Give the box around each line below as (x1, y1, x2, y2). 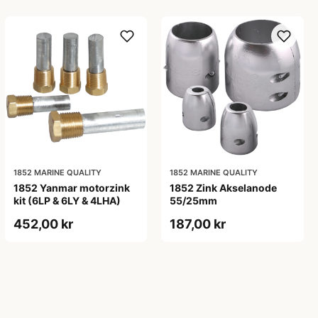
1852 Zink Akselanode (170, 182, 278, 194)
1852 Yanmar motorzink (13, 182, 130, 194)
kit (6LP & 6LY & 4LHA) (13, 194, 121, 207)
